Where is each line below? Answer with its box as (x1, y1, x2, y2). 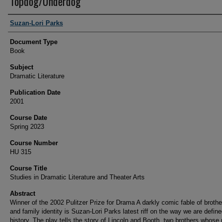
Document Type (10, 38, 57, 46)
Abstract (10, 190, 35, 197)
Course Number (10, 139, 58, 147)
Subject (10, 63, 33, 71)
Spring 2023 (10, 123, 44, 130)
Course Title (10, 165, 47, 172)
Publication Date (10, 89, 60, 96)
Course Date (10, 114, 47, 121)
